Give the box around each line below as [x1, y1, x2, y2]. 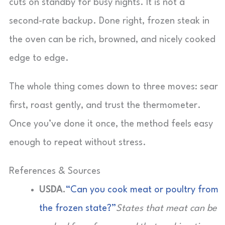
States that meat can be [116, 204, 217, 213]
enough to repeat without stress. [9, 138, 146, 147]
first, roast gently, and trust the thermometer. [9, 101, 201, 110]
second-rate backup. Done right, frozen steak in [9, 17, 209, 26]
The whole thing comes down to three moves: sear [9, 82, 218, 91]
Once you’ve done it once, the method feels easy [9, 120, 213, 129]
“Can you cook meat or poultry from [66, 185, 218, 194]
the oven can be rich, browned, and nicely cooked [9, 35, 215, 44]
